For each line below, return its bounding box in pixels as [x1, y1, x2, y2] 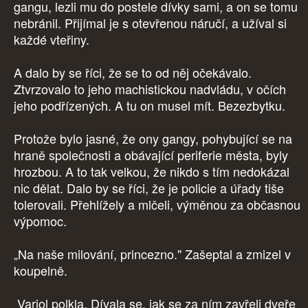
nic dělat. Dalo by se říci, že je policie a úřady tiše [14, 179, 284, 197]
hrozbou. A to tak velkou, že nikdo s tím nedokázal [14, 162, 289, 181]
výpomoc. [14, 212, 70, 230]
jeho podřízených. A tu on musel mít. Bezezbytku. [14, 96, 289, 115]
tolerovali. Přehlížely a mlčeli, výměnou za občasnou [14, 195, 300, 214]
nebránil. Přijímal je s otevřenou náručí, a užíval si [14, 14, 287, 32]
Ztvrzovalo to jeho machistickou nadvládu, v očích [14, 80, 286, 98]
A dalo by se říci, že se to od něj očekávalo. [14, 63, 252, 82]
